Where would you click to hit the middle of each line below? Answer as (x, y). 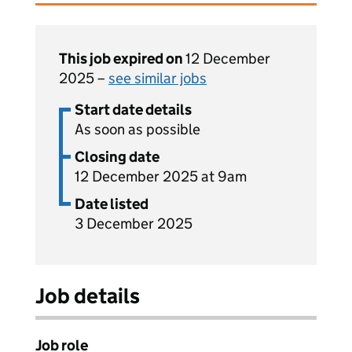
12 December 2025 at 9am (161, 176)
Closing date (117, 157)
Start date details (133, 110)
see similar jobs (158, 78)
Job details (88, 296)
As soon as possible (137, 129)
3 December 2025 (134, 224)
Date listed (112, 204)
